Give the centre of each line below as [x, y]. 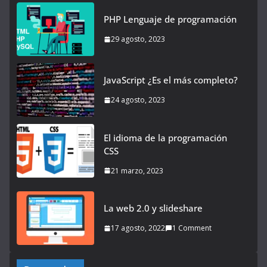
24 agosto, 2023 [138, 100]
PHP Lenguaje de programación [170, 19]
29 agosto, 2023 [138, 39]
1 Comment [192, 228]
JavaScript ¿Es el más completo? [171, 80]
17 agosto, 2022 [138, 228]
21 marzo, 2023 [137, 170]
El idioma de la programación [165, 137]
